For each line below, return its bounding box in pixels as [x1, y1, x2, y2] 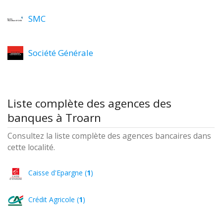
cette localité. [7, 142, 55, 153]
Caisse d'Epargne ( [28, 168, 87, 177]
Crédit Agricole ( [28, 195, 79, 204]
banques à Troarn [7, 110, 101, 125]
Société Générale [28, 47, 93, 58]
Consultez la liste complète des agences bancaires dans [7, 130, 211, 141]
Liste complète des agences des [7, 96, 171, 111]
